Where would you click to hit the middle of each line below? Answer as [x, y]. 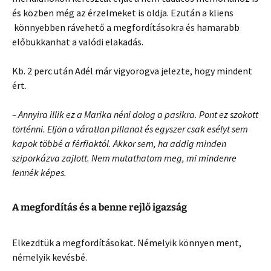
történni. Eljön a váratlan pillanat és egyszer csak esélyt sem [130, 129]
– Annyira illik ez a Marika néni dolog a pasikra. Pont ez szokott [135, 114]
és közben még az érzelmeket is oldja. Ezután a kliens [123, 12]
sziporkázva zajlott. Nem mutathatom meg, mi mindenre [124, 158]
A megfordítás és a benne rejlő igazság [100, 207]
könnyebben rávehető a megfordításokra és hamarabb [126, 27]
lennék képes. [40, 172]
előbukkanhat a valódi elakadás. [78, 41]
